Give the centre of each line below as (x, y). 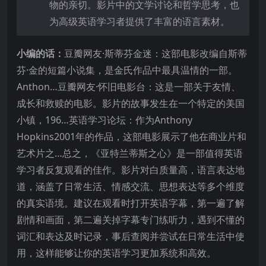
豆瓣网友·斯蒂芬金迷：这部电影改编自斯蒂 (156, 53)
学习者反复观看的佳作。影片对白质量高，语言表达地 (131, 170)
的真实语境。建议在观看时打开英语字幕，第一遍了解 (131, 203)
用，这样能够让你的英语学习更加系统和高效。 (116, 253)
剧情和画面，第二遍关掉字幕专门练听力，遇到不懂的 (131, 219)
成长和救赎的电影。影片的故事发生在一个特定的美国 (131, 103)
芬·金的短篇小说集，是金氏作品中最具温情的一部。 (127, 70)
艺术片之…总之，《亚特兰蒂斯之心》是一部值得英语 (130, 153)
